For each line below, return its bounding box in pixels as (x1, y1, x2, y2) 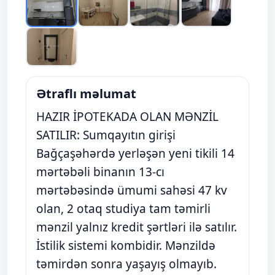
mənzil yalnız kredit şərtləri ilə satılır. (36, 219, 237, 235)
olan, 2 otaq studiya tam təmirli (36, 201, 211, 217)
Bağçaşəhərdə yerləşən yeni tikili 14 (36, 145, 234, 161)
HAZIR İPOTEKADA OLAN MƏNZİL (36, 109, 219, 125)
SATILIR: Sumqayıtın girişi (36, 127, 176, 143)
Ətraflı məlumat (36, 85, 136, 102)
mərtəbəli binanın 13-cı (36, 164, 165, 180)
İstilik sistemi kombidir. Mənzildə (36, 238, 215, 254)
